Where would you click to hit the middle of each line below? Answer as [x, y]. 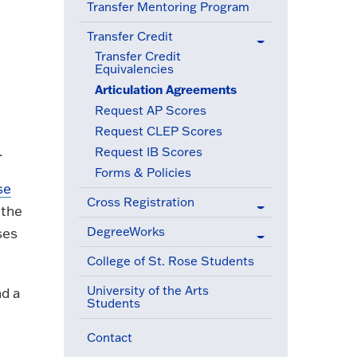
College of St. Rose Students [170, 261]
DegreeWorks [126, 231]
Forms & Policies [143, 173]
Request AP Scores [150, 110]
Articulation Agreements [165, 89]
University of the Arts [147, 290]
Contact [109, 337]
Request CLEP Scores [158, 131]
